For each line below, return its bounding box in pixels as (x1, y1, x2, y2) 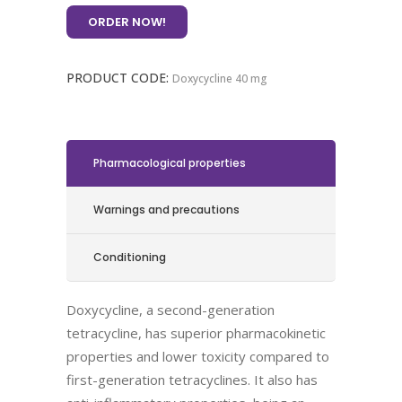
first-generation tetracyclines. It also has (66, 371, 318, 389)
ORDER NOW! (88, 13, 166, 31)
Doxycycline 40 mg (172, 71, 267, 86)
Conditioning (93, 249, 166, 265)
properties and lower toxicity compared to (66, 347, 329, 365)
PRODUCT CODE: (66, 69, 172, 86)
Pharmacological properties (93, 155, 246, 170)
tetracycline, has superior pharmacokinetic (66, 324, 326, 342)
